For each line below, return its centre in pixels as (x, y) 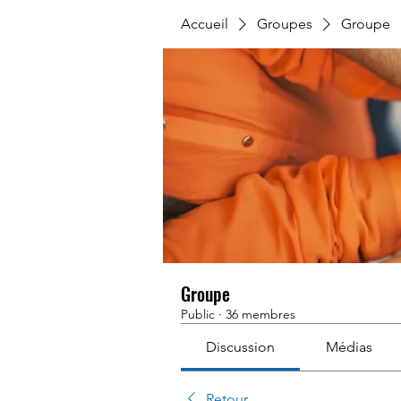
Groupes (285, 24)
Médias (349, 347)
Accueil (205, 24)
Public (198, 314)
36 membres (260, 314)
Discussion (241, 347)
